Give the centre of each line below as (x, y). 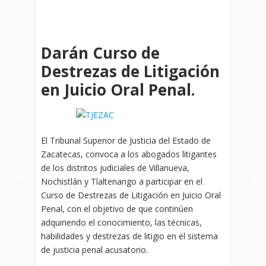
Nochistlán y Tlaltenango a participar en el (122, 182)
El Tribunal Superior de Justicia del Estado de (126, 141)
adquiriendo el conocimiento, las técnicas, (121, 223)
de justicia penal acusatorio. (94, 250)
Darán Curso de (100, 53)
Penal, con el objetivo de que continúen (117, 209)
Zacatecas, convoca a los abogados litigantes (129, 154)
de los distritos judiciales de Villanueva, (115, 168)
